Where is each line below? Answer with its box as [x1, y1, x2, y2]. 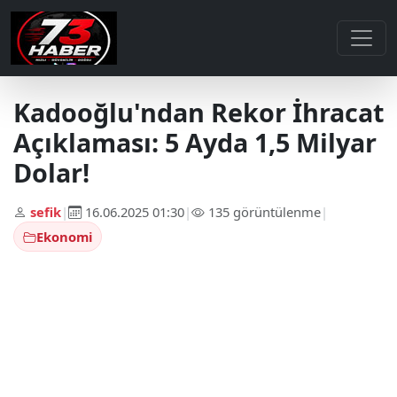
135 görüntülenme [205, 203, 321, 221]
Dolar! [13, 155, 90, 190]
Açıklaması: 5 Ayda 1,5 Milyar [13, 125, 377, 160]
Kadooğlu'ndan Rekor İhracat [13, 95, 384, 129]
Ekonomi [36, 228, 92, 245]
